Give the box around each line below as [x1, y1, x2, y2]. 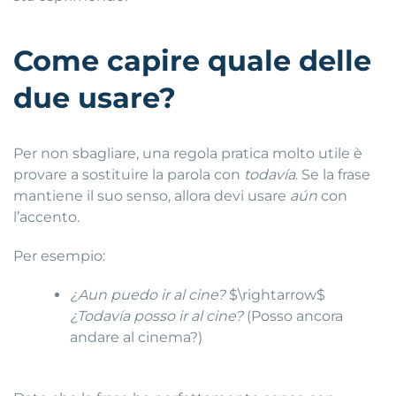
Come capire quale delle [13, 42, 371, 78]
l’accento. [13, 208, 80, 225]
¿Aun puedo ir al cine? [70, 286, 226, 303]
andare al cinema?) [70, 328, 203, 346]
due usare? [13, 80, 176, 115]
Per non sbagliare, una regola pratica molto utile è [13, 144, 362, 162]
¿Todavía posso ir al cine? [70, 307, 244, 324]
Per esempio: [13, 247, 105, 264]
